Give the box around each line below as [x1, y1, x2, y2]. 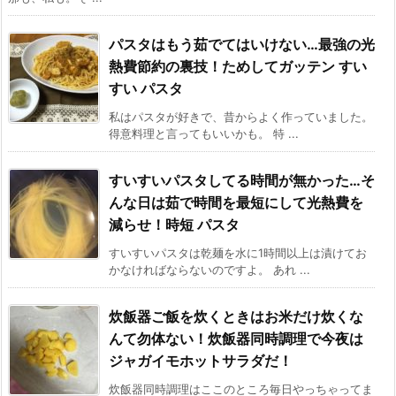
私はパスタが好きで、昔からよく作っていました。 [109, 110, 373, 125]
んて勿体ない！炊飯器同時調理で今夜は [109, 330, 363, 348]
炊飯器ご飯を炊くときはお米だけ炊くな [109, 308, 363, 326]
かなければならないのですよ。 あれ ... [109, 263, 310, 278]
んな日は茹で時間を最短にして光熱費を [109, 194, 363, 212]
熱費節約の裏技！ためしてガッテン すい [109, 57, 367, 76]
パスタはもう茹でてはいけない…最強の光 [109, 35, 375, 54]
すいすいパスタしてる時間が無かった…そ [109, 171, 375, 190]
